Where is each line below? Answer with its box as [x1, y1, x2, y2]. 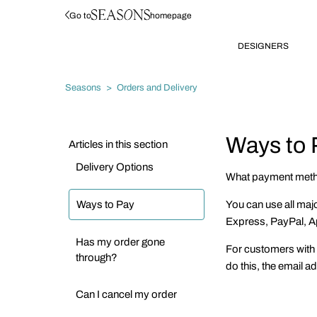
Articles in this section [69, 139, 168, 150]
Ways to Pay [76, 199, 134, 210]
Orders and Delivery [117, 82, 197, 93]
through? [76, 252, 117, 263]
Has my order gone [76, 236, 165, 248]
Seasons [65, 82, 101, 93]
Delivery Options [76, 161, 154, 173]
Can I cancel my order [76, 289, 177, 300]
